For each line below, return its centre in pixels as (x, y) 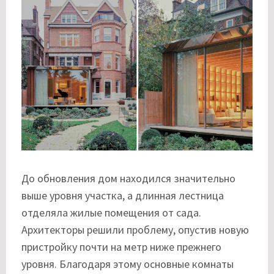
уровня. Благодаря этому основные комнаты (128, 264)
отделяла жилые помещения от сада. (111, 212)
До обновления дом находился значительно (128, 178)
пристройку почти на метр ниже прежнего (121, 246)
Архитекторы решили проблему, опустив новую (135, 229)
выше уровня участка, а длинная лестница (123, 195)
